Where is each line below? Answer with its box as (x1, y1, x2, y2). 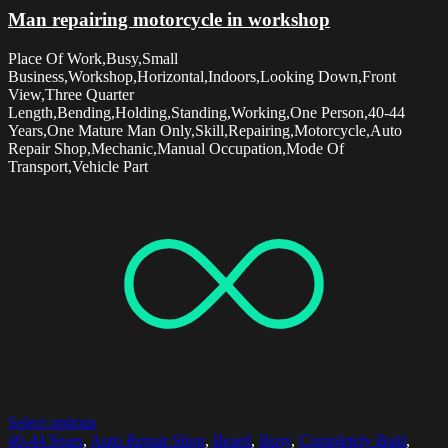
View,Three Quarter (8, 85, 134, 103)
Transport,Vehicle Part (8, 157, 148, 175)
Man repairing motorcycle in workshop (8, 8, 330, 30)
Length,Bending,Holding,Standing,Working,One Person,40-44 (8, 103, 405, 121)
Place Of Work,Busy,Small (8, 49, 178, 67)
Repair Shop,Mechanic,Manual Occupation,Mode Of (8, 139, 344, 157)
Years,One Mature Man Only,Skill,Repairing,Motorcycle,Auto (8, 121, 402, 139)
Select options (8, 413, 96, 431)
